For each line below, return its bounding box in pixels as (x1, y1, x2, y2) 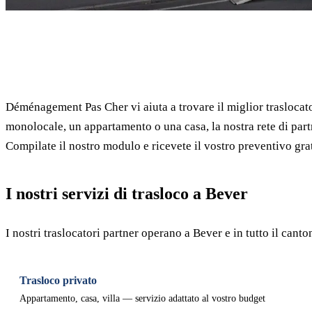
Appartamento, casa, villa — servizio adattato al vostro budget (19, 293, 265, 304)
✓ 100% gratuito (238, 26, 303, 36)
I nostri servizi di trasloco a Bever (6, 185, 248, 203)
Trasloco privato (19, 274, 97, 286)
